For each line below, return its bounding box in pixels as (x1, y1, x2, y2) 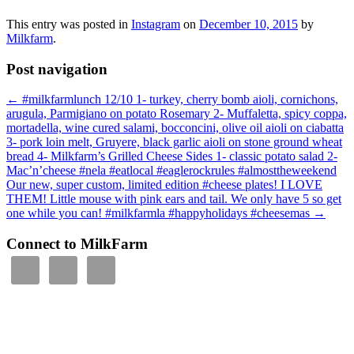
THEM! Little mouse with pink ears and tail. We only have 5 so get (6, 192, 341, 206)
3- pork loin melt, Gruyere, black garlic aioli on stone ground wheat (6, 135, 342, 149)
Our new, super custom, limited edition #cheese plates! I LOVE (6, 178, 322, 192)
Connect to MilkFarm (6, 235, 148, 253)
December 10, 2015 (199, 17, 298, 31)
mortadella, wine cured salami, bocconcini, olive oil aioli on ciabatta (6, 121, 344, 135)
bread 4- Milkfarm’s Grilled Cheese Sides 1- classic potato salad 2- (6, 149, 337, 164)
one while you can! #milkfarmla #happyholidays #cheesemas (6, 206, 313, 220)
